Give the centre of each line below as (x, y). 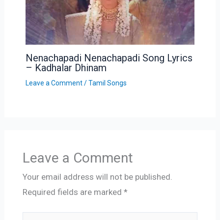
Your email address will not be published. (97, 177)
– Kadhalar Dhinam (66, 68)
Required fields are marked (73, 192)
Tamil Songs (107, 83)
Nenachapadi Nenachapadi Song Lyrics (109, 58)
